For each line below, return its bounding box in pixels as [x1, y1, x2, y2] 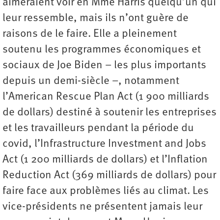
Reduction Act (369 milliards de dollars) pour [2, 169, 216, 181]
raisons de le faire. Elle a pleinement [2, 28, 177, 40]
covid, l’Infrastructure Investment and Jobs [2, 138, 206, 150]
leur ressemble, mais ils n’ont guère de [2, 12, 189, 24]
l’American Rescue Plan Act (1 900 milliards [2, 91, 209, 103]
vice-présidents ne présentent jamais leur [2, 201, 202, 213]
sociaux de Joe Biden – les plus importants [2, 59, 206, 71]
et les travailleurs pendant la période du [2, 122, 194, 134]
